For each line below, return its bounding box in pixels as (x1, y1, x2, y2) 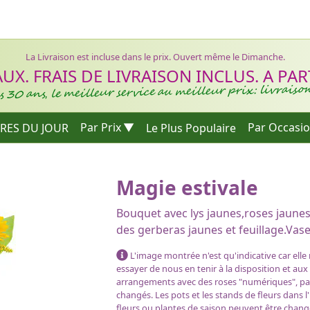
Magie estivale (116, 174, 259, 201)
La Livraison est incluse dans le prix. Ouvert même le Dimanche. (25, 51, 285, 63)
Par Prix (80, 120, 121, 136)
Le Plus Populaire (145, 120, 236, 136)
